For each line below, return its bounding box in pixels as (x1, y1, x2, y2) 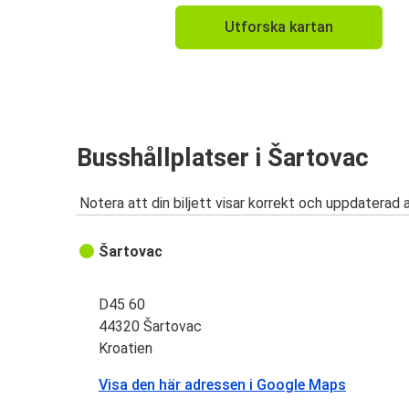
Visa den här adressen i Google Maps (99, 376, 347, 394)
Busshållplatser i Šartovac (77, 142, 369, 173)
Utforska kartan (225, 18, 333, 37)
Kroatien (99, 340, 153, 358)
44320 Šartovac (99, 318, 203, 336)
